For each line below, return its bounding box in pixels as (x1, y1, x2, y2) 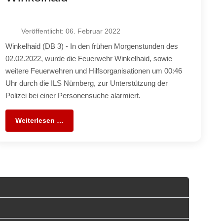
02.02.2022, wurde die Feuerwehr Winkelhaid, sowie (5, 54, 172, 63)
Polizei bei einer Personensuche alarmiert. (5, 91, 141, 100)
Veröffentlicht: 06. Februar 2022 (21, 27, 120, 35)
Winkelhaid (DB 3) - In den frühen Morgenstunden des (5, 41, 178, 50)
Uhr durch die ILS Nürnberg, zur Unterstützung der (5, 78, 168, 87)
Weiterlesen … (15, 116, 64, 124)
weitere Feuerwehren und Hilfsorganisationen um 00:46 (5, 66, 182, 75)
